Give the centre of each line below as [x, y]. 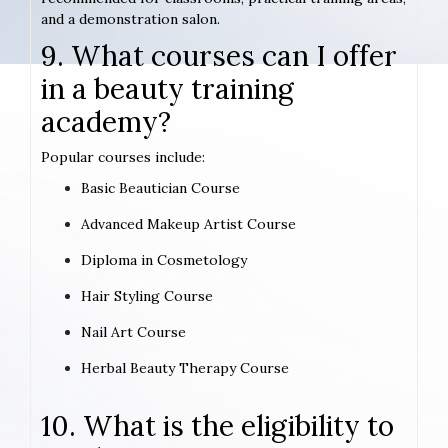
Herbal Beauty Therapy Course [185, 368]
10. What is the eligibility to [217, 426]
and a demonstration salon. [130, 19]
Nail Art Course [133, 332]
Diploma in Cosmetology [164, 260]
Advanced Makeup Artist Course [188, 224]
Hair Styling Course [147, 296]
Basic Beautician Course [160, 188]
